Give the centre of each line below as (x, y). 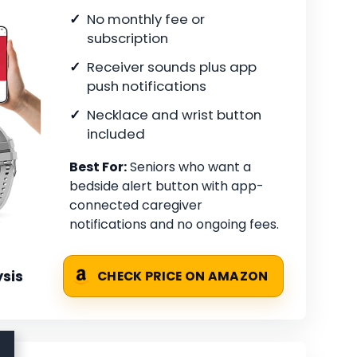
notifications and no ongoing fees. (174, 225)
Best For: (98, 167)
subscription (127, 39)
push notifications (147, 86)
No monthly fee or (146, 20)
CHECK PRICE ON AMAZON (183, 277)
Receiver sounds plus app (172, 67)
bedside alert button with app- (167, 186)
